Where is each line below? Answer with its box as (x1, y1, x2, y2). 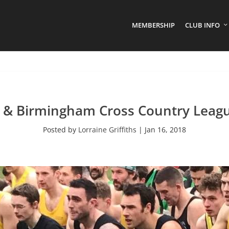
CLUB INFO (185, 20, 220, 30)
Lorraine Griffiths (78, 125, 136, 134)
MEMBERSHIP (132, 20, 175, 30)
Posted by (43, 125, 78, 134)
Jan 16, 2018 (145, 125, 186, 134)
